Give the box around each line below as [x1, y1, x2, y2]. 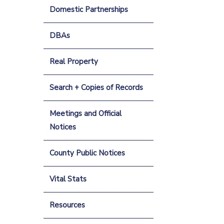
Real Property [49, 56, 98, 67]
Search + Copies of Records [49, 82, 143, 93]
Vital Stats [49, 174, 86, 184]
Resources [49, 200, 85, 210]
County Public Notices [49, 148, 125, 158]
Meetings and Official [49, 108, 121, 119]
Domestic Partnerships [49, 4, 128, 15]
